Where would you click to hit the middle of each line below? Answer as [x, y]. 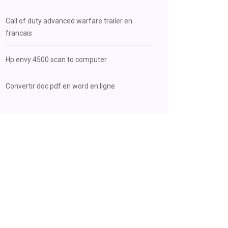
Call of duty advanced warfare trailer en [69, 21]
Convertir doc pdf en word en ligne [60, 86]
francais [19, 33]
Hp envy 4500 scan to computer [56, 60]
